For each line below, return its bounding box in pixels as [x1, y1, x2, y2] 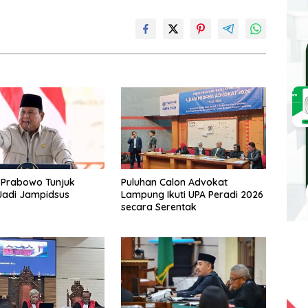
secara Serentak [120, 201, 197, 214]
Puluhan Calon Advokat [120, 176, 228, 189]
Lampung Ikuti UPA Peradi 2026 [120, 188, 263, 201]
